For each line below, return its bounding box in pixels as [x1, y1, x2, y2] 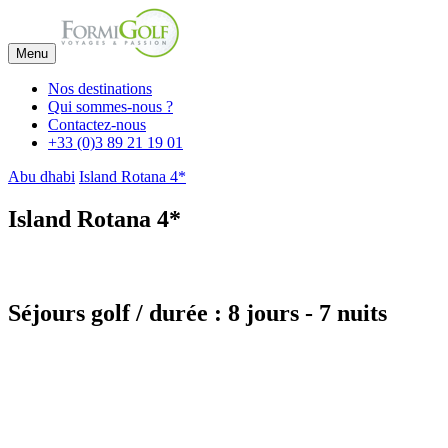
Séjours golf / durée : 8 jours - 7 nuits [8, 299, 387, 326]
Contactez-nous [48, 116, 146, 133]
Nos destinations [48, 80, 152, 97]
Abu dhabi [8, 168, 75, 185]
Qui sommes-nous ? [48, 98, 173, 115]
